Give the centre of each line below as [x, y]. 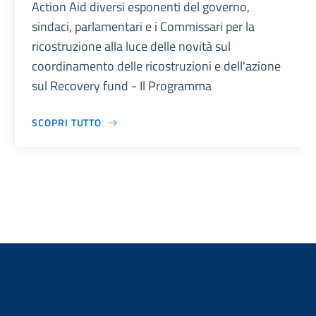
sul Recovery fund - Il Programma [122, 86]
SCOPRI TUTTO [67, 123]
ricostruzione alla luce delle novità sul [132, 47]
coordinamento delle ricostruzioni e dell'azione [157, 66]
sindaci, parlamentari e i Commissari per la [144, 27]
